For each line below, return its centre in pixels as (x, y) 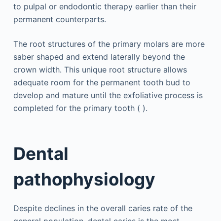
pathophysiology (84, 179)
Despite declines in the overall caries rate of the (103, 208)
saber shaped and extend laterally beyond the (99, 57)
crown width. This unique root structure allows (100, 70)
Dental (41, 153)
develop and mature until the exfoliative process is (108, 95)
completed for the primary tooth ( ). (80, 108)
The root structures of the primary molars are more (109, 44)
